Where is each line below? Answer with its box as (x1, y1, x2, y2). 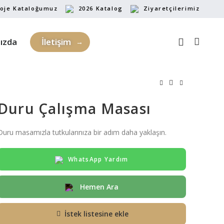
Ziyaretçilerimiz (143, 4, 200, 12)
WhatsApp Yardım (68, 155, 128, 163)
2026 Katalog (78, 4, 123, 12)
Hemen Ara (77, 181, 118, 191)
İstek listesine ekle (64, 209, 128, 218)
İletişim (41, 36, 71, 47)
